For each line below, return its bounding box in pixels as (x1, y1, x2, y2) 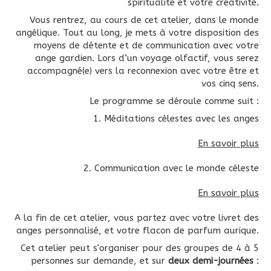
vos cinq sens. (201, 78, 259, 89)
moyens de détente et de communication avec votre (34, 40, 259, 51)
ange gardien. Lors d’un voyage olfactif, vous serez (35, 53, 259, 64)
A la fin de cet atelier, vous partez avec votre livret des (15, 212, 259, 223)
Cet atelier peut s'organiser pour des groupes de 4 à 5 (21, 243, 259, 253)
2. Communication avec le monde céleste (83, 163, 259, 174)
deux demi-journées (168, 255, 253, 266)
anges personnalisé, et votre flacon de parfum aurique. (16, 225, 259, 236)
